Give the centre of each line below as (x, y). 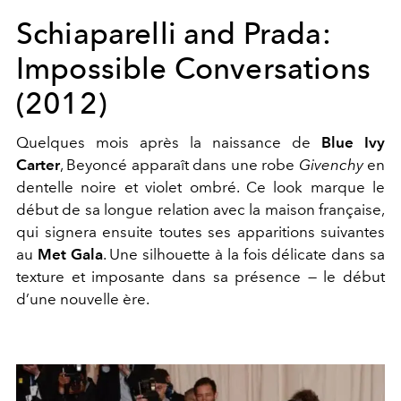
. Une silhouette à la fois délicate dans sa (244, 254)
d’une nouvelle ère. (83, 299)
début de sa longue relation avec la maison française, (200, 209)
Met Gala (70, 254)
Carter (38, 164)
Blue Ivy (353, 142)
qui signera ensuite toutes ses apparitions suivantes (200, 231)
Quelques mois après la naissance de (169, 142)
